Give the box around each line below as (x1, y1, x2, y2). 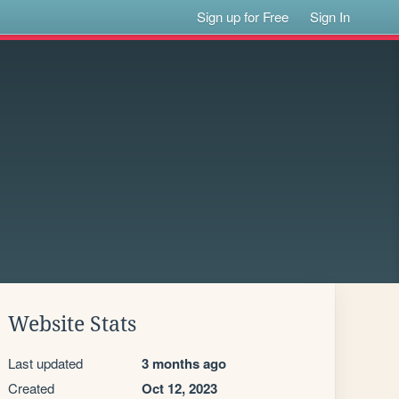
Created (8, 379, 54, 397)
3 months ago (142, 354, 226, 373)
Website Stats (8, 313, 136, 336)
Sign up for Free (197, 7, 289, 26)
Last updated (8, 354, 83, 372)
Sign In (310, 7, 351, 26)
